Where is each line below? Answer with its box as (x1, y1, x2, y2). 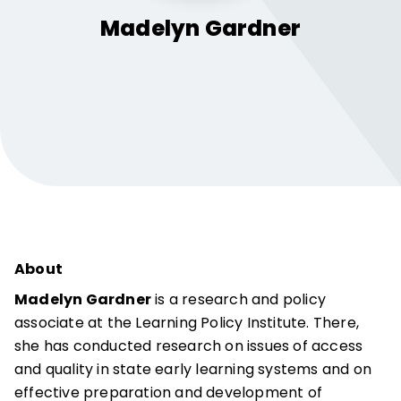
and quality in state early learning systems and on (14, 359, 372, 380)
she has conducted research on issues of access (14, 336, 363, 356)
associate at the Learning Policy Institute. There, (14, 312, 360, 333)
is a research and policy (151, 289, 326, 310)
